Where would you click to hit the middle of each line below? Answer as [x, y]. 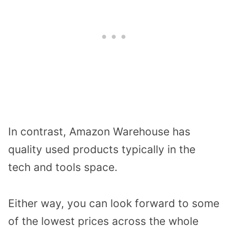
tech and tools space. [63, 167]
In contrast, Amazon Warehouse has [99, 131]
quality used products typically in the [102, 149]
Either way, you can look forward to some [114, 203]
